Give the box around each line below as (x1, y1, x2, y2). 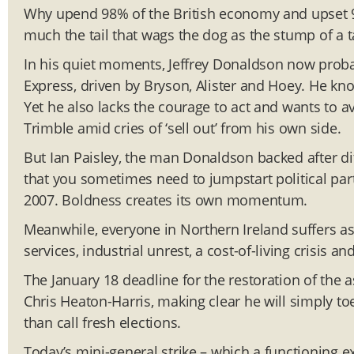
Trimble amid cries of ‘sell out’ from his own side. (24, 119, 341, 138)
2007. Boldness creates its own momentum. (24, 190, 308, 210)
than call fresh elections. (24, 313, 181, 333)
